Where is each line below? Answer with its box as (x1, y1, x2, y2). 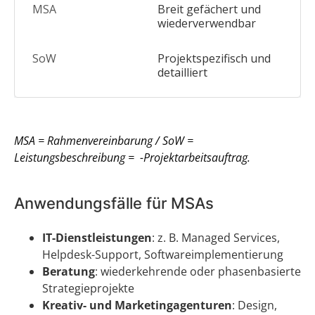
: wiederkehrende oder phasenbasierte (95, 264, 301, 279)
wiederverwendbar (157, 15, 256, 31)
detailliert (157, 65, 207, 80)
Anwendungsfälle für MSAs (14, 194, 214, 212)
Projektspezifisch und (157, 51, 271, 66)
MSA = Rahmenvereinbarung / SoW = (14, 133, 193, 148)
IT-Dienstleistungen (42, 230, 152, 245)
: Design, (232, 297, 277, 313)
